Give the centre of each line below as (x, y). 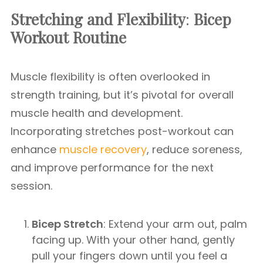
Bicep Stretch (68, 224)
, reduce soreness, (195, 149)
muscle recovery (103, 149)
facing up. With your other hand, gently (133, 240)
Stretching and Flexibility (98, 19)
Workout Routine (68, 37)
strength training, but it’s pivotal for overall (122, 95)
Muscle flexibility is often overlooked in (110, 77)
